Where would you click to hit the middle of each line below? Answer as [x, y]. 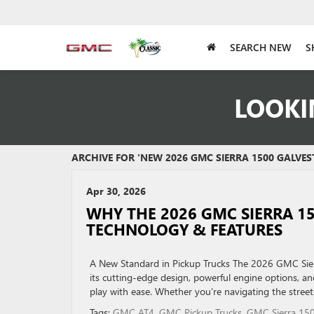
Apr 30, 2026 [116, 191]
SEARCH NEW [261, 47]
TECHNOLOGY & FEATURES [184, 229]
